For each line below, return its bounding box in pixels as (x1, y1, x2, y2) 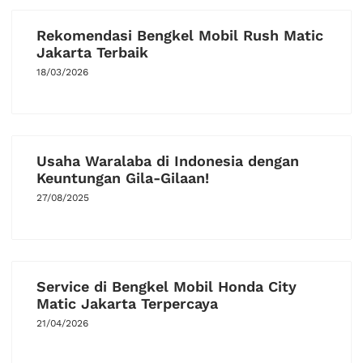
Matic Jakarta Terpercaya (36, 295, 218, 313)
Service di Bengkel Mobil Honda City (36, 278, 297, 296)
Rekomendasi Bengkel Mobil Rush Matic (36, 27, 323, 45)
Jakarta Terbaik (36, 44, 148, 62)
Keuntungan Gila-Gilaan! (36, 169, 209, 187)
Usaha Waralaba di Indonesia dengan (36, 152, 299, 170)
